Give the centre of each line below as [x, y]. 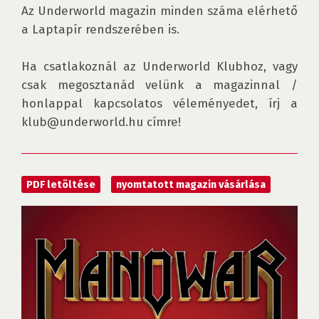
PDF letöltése [61, 184]
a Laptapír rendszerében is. [100, 30]
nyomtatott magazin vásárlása [191, 184]
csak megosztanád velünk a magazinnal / [159, 85]
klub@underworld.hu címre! [101, 122]
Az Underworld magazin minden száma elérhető [159, 11]
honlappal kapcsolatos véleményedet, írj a [159, 104]
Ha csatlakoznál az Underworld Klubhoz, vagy [159, 67]
